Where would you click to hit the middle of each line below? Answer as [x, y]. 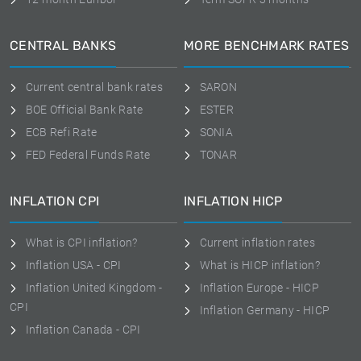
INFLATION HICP [233, 201]
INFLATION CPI [55, 201]
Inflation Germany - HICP [265, 310]
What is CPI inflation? [81, 243]
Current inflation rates [257, 243]
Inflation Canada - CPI [83, 330]
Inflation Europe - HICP [259, 288]
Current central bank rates [94, 87]
